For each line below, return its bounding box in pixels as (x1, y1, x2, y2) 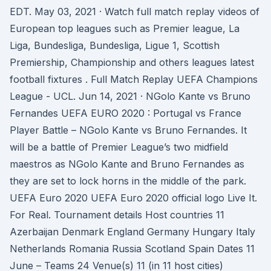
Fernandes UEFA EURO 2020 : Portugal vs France (10, 107, 241, 119)
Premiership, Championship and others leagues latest (10, 56, 254, 68)
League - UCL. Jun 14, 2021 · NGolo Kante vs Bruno (10, 90, 250, 102)
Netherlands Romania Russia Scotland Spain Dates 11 (10, 243, 255, 255)
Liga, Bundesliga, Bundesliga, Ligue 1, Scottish (10, 39, 220, 51)
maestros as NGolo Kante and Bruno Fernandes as (10, 158, 244, 170)
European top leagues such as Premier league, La (10, 22, 240, 34)
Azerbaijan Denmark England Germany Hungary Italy (10, 226, 255, 238)
